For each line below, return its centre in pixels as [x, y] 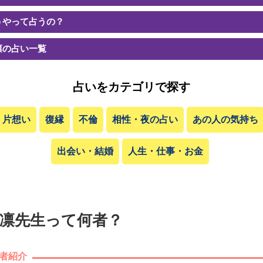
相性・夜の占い [145, 120]
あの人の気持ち [225, 120]
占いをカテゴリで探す [131, 87]
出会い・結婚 [85, 151]
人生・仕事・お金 [166, 151]
